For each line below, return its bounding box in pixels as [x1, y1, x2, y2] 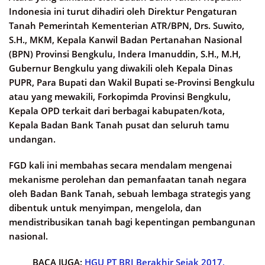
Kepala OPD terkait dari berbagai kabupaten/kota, [9, 105, 225, 117]
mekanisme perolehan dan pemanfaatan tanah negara [9, 173, 247, 186]
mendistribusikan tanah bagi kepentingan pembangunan [9, 216, 256, 228]
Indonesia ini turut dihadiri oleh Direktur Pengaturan [9, 5, 237, 18]
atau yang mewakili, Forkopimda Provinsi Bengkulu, [9, 91, 231, 103]
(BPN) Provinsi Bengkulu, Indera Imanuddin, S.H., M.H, [9, 48, 241, 60]
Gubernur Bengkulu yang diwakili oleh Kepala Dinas [9, 62, 232, 75]
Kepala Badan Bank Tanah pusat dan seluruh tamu [9, 119, 230, 131]
